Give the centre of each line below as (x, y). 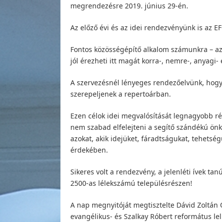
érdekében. (89, 150)
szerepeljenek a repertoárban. (121, 94)
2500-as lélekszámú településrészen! (131, 183)
